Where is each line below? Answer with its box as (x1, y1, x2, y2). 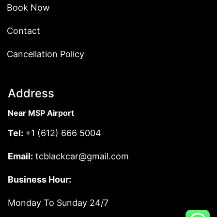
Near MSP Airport (8, 108, 74, 118)
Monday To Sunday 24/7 (8, 198, 108, 208)
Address (8, 86, 54, 101)
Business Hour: (8, 174, 71, 185)
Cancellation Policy (7, 49, 84, 60)
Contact (7, 26, 40, 36)
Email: (8, 151, 33, 162)
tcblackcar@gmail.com (33, 151, 129, 162)
